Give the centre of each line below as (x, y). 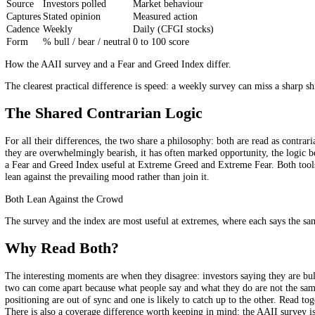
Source (22, 144)
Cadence (26, 172)
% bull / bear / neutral (96, 186)
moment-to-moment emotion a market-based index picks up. (139, 68)
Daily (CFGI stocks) (193, 172)
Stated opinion (79, 158)
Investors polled (83, 144)
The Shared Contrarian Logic (115, 266)
